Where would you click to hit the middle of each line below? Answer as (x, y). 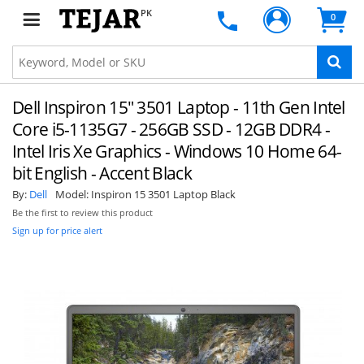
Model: (73, 194)
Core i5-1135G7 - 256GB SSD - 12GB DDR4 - (171, 129)
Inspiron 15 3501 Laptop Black (163, 194)
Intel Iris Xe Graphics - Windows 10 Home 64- (177, 151)
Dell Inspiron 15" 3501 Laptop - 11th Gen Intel (179, 107)
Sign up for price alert (57, 230)
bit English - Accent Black (102, 173)
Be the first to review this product (82, 213)
